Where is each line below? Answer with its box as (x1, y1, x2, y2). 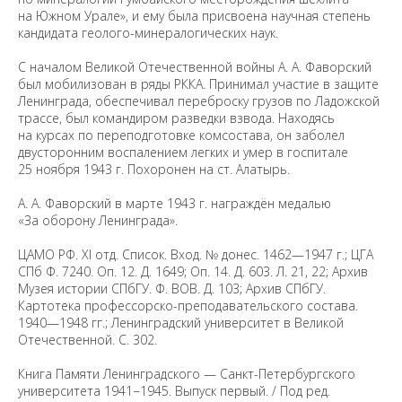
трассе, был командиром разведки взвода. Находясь (18, 109, 335, 127)
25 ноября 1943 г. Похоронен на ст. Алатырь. (18, 161, 290, 178)
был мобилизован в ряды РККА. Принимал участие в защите (18, 75, 379, 92)
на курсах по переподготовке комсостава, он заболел (18, 127, 345, 144)
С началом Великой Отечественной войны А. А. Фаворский (18, 58, 371, 75)
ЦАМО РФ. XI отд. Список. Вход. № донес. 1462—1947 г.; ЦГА (18, 246, 373, 263)
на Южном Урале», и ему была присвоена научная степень (18, 7, 371, 24)
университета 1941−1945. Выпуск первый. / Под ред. (18, 382, 330, 399)
